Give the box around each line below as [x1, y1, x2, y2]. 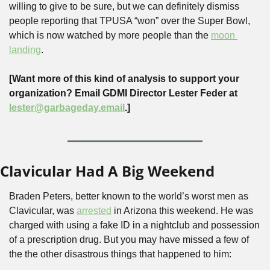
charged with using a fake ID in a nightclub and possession [9, 220, 260, 231]
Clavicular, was [9, 206, 77, 216]
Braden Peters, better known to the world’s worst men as [9, 191, 248, 202]
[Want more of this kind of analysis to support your [9, 74, 239, 84]
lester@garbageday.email [9, 102, 125, 113]
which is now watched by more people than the [9, 30, 211, 41]
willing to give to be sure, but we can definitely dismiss [9, 1, 239, 12]
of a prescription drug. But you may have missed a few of [9, 234, 249, 245]
